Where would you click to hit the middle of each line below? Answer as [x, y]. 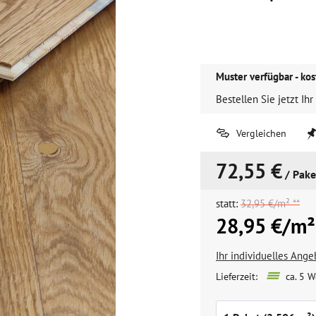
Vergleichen [260, 133]
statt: [228, 203]
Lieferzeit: [237, 276]
